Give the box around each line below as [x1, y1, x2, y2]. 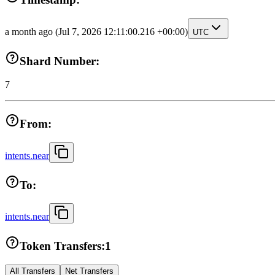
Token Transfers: [20, 239, 105, 253]
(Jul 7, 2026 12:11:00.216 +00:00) [55, 26, 188, 37]
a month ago [5, 26, 55, 37]
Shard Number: [20, 54, 99, 68]
